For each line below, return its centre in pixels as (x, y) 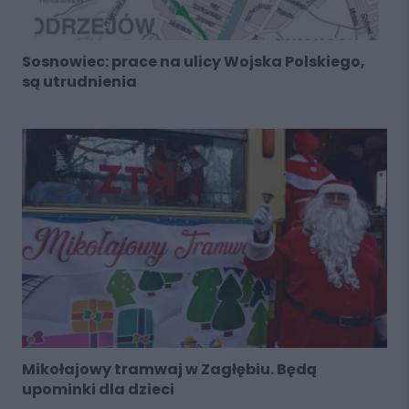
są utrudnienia (79, 81)
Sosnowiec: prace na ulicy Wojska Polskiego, (193, 61)
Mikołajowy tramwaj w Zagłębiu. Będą (169, 369)
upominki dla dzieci (98, 389)
